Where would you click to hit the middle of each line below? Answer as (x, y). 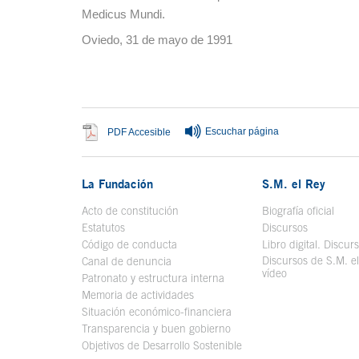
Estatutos (103, 228)
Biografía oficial (298, 211)
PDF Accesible (139, 133)
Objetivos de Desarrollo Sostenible (162, 345)
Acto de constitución (130, 211)
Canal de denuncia (127, 261)
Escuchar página (242, 132)
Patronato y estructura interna (153, 278)
